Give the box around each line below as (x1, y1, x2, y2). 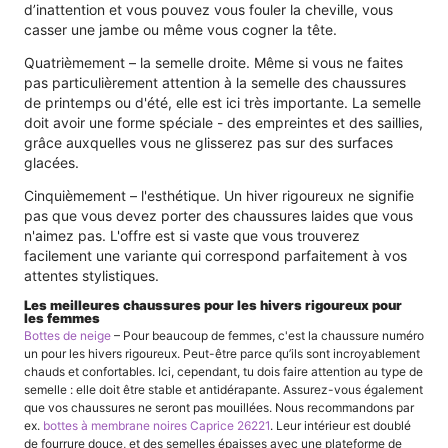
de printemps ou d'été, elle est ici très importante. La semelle (24, 93, 421, 111)
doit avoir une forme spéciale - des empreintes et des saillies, (24, 113, 423, 131)
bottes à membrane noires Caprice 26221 (43, 418, 270, 434)
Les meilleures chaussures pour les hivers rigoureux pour (24, 296, 402, 313)
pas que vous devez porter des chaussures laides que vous (24, 206, 413, 224)
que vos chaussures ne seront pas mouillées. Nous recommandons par (24, 400, 414, 416)
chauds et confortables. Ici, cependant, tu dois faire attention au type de (24, 364, 423, 380)
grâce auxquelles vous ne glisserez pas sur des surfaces (24, 133, 393, 151)
